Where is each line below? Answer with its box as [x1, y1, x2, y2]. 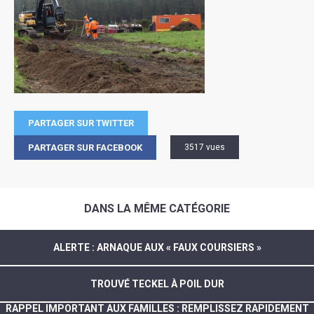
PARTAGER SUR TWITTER [28, 117, 134, 128]
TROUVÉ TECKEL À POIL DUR [90, 278, 224, 289]
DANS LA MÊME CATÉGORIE [84, 202, 230, 216]
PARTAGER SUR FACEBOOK [28, 142, 142, 153]
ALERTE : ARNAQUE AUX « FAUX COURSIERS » [53, 241, 261, 253]
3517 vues [184, 142, 225, 152]
